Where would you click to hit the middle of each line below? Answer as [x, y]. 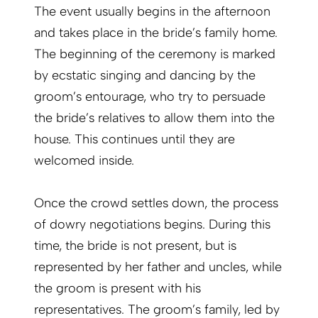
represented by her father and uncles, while [158, 267]
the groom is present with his [117, 289]
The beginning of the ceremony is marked [155, 54]
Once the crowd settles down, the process [156, 203]
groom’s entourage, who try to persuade [150, 97]
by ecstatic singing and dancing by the [145, 76]
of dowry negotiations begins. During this [152, 225]
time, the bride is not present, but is [135, 246]
